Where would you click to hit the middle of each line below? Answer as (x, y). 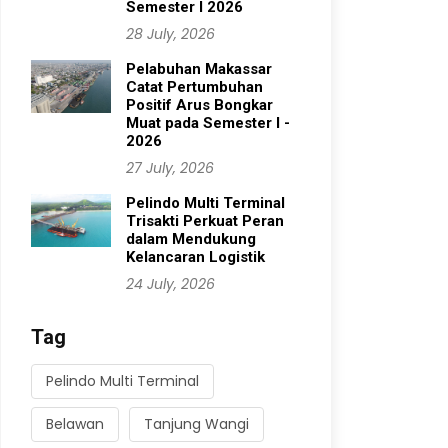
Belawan (75, 424)
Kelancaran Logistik (195, 257)
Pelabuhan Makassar (199, 69)
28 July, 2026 (170, 34)
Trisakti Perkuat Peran (205, 221)
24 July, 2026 (170, 284)
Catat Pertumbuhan (194, 87)
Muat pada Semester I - (208, 123)
